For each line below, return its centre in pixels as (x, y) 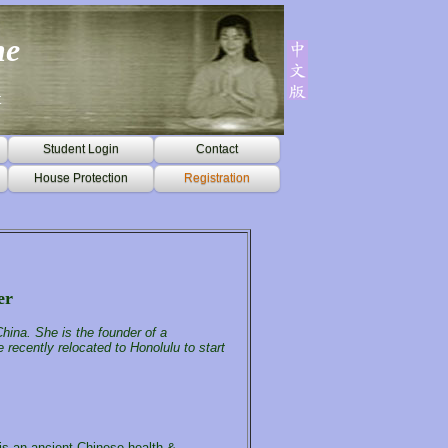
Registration (216, 178)
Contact (216, 149)
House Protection (80, 178)
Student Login (80, 149)
